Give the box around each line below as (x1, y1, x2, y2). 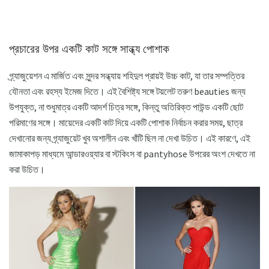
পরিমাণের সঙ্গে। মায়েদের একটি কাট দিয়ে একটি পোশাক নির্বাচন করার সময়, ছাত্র (9, 116, 243, 129)
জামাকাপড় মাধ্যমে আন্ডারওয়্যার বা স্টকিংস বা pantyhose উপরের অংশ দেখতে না (9, 148, 255, 160)
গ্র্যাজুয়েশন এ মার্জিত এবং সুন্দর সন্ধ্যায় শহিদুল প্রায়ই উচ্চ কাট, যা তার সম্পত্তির (9, 70, 244, 82)
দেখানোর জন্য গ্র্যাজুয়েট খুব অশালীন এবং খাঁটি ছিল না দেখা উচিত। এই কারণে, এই (9, 132, 250, 145)
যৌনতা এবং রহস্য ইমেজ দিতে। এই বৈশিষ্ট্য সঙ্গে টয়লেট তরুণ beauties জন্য (9, 85, 246, 98)
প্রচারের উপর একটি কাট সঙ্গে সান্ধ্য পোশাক (9, 40, 169, 57)
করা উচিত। (9, 163, 45, 176)
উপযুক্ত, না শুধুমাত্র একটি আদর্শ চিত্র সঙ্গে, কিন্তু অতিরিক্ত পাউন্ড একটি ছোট (9, 101, 243, 113)
